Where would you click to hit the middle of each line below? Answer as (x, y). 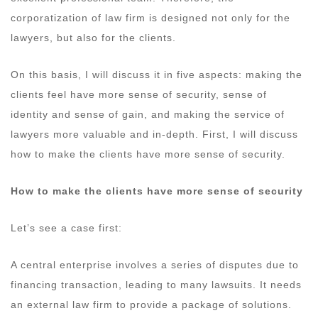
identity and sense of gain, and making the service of (148, 114)
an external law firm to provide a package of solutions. (151, 304)
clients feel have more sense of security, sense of (139, 94)
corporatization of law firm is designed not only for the (150, 17)
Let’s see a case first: (68, 227)
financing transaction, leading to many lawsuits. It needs (156, 284)
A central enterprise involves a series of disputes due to (155, 264)
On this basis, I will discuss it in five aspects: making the (157, 74)
